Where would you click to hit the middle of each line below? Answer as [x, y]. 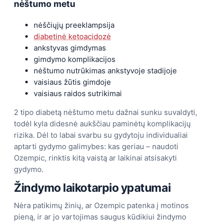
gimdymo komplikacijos [75, 59]
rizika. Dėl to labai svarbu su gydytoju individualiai [101, 135]
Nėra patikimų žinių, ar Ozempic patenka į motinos [101, 205]
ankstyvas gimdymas [70, 48]
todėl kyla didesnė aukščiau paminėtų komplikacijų [102, 123]
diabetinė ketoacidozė [72, 36]
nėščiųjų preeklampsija [74, 25]
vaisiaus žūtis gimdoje [72, 82]
